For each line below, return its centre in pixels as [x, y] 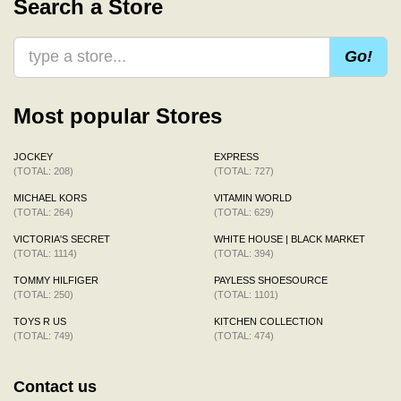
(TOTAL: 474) [244, 335]
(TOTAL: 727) [244, 171]
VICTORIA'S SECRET [62, 239]
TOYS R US [40, 321]
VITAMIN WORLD [253, 197]
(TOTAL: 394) [244, 253]
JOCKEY [33, 156]
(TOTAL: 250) [43, 294]
